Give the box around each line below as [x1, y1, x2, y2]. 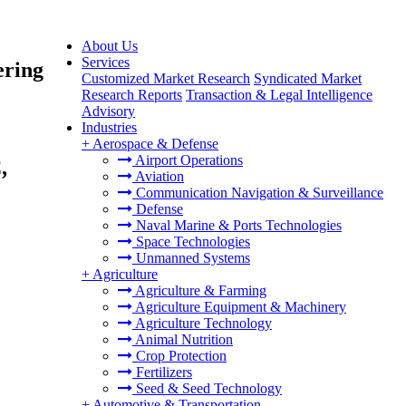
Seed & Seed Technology [132, 381, 282, 396]
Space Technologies [132, 234, 250, 249]
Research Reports [82, 87, 182, 102]
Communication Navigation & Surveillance [132, 185, 383, 200]
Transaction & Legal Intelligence [186, 87, 372, 102]
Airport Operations [132, 152, 243, 168]
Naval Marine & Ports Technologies [132, 217, 342, 233]
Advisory [82, 103, 135, 119]
